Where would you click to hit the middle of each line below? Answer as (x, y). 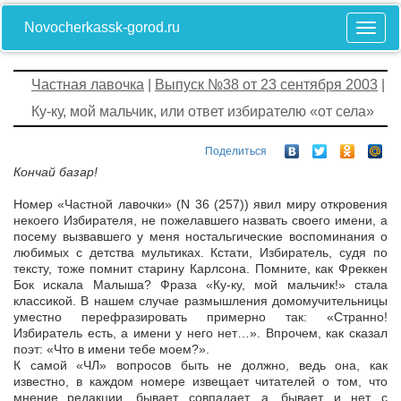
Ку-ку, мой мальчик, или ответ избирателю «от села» (203, 111)
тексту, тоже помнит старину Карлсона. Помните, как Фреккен (200, 269)
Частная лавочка (88, 85)
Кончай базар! (55, 172)
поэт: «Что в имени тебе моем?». (111, 350)
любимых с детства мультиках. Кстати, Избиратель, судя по (200, 253)
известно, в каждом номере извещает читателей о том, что (200, 382)
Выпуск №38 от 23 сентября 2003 (266, 85)
